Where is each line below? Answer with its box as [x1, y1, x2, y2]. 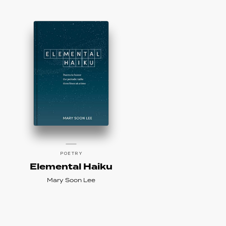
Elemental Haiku [30, 160, 113, 174]
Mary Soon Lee [47, 176, 96, 185]
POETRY [60, 150, 83, 156]
